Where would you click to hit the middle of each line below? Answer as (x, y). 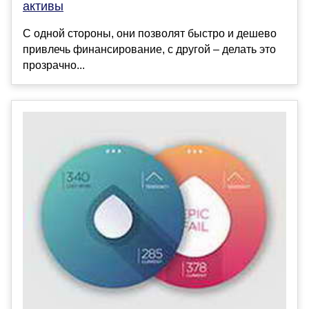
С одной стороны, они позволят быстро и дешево (150, 33)
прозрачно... (54, 65)
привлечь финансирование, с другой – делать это (149, 49)
